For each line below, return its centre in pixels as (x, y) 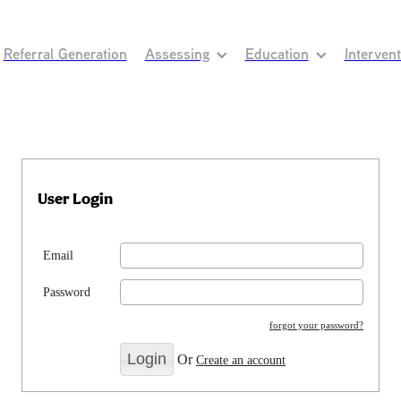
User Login (75, 198)
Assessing (177, 54)
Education (277, 54)
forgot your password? (316, 325)
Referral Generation (65, 54)
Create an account (241, 361)
